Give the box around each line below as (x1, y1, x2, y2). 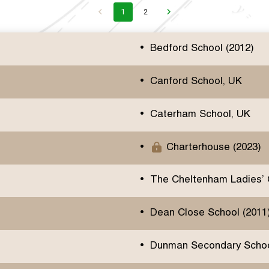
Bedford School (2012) (150, 44, 254, 54)
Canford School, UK (150, 76, 242, 86)
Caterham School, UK (150, 109, 250, 119)
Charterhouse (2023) (166, 142, 261, 153)
